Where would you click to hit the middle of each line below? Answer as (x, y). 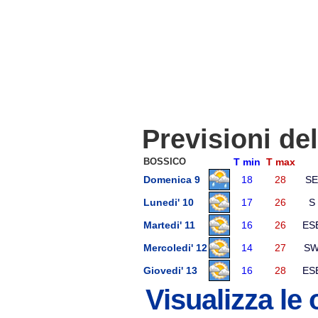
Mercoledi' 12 (175, 248)
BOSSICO (165, 161)
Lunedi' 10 (169, 202)
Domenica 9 (172, 180)
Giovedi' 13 (170, 270)
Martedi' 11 (169, 225)
